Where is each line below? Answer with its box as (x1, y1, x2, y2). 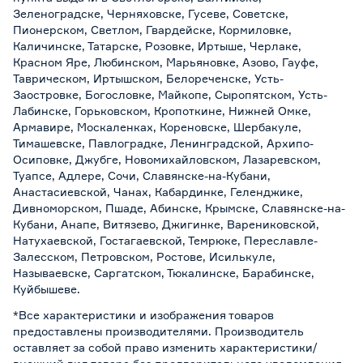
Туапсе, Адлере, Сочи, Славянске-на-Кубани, (13, 169, 271, 182)
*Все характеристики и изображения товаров (13, 308, 274, 322)
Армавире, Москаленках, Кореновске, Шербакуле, (13, 120, 301, 134)
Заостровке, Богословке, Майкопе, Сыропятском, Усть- (13, 88, 327, 101)
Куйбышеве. (13, 282, 80, 296)
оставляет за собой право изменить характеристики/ (13, 340, 318, 354)
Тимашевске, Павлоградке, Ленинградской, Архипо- (13, 136, 314, 150)
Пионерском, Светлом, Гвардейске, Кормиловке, (13, 23, 292, 36)
